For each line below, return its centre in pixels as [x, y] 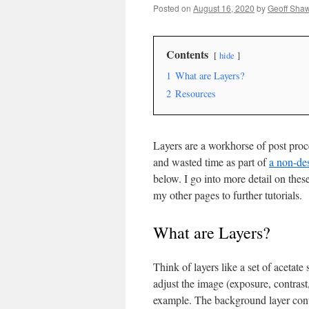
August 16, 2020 [224, 8]
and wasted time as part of [211, 162]
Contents [187, 54]
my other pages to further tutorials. [228, 195]
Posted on [172, 8]
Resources [196, 93]
